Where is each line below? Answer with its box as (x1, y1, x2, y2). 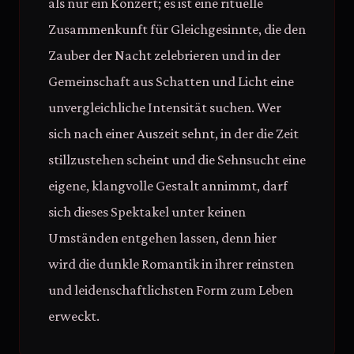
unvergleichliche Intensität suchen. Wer (48, 100, 281, 115)
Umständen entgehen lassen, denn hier (48, 230, 277, 246)
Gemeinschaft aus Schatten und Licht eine (48, 73, 294, 89)
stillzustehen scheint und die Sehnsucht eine (48, 152, 306, 168)
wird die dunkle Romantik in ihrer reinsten (48, 256, 294, 272)
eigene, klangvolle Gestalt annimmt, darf (48, 178, 288, 194)
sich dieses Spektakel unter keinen (48, 204, 246, 220)
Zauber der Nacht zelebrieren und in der (48, 47, 281, 63)
